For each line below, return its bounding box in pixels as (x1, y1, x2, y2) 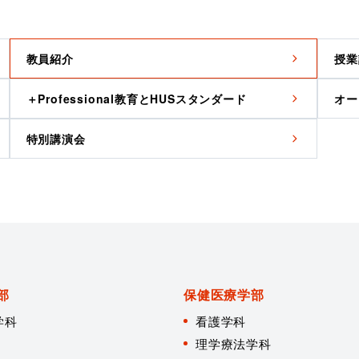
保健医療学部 (184, 285, 264, 304)
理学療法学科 (196, 335, 272, 352)
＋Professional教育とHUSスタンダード (26, 91, 247, 107)
